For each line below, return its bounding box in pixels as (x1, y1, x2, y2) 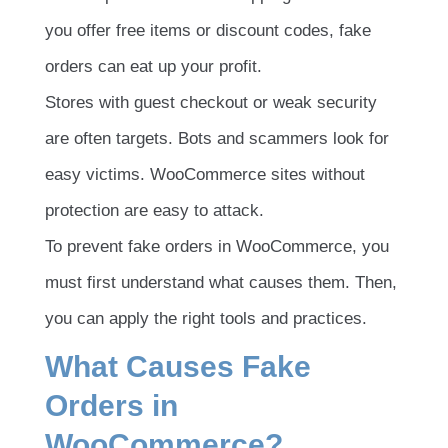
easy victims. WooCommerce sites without (45, 164, 365, 184)
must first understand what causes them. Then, (45, 272, 397, 292)
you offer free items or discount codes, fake (45, 20, 371, 40)
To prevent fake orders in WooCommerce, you (45, 236, 389, 256)
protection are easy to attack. (45, 200, 264, 220)
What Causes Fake (45, 349, 311, 383)
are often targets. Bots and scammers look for (45, 128, 389, 148)
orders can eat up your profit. (45, 56, 262, 76)
